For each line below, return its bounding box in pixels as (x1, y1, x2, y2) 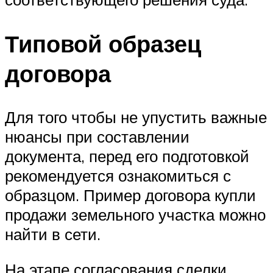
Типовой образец (5, 28, 201, 58)
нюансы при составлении (5, 127, 190, 147)
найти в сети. (5, 224, 101, 244)
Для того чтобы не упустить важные (5, 107, 267, 127)
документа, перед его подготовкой (5, 146, 249, 166)
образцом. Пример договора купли (5, 185, 256, 205)
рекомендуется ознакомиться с (5, 166, 231, 186)
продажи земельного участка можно (5, 205, 266, 225)
